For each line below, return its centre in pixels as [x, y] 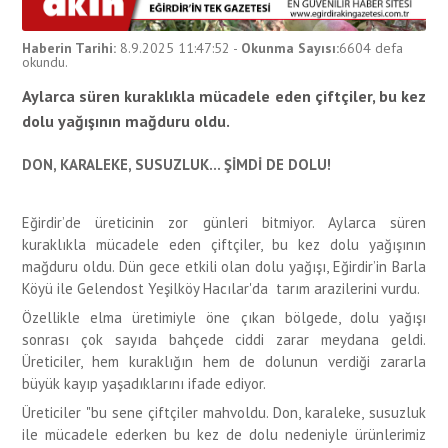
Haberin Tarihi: [69, 47]
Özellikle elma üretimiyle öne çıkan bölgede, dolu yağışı [224, 317]
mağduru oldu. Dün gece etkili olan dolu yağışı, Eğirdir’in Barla [224, 266]
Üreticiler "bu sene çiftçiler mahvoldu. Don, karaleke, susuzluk [224, 412]
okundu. [45, 61]
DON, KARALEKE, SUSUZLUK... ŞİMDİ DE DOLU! [177, 164]
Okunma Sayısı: [290, 47]
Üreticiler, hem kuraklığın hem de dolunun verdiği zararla [224, 361]
